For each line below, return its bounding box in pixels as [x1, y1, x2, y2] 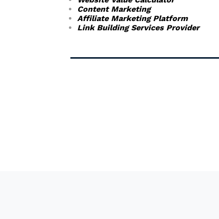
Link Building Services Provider [77, 23, 199, 32]
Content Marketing [77, 4, 151, 14]
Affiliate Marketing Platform [77, 14, 188, 23]
